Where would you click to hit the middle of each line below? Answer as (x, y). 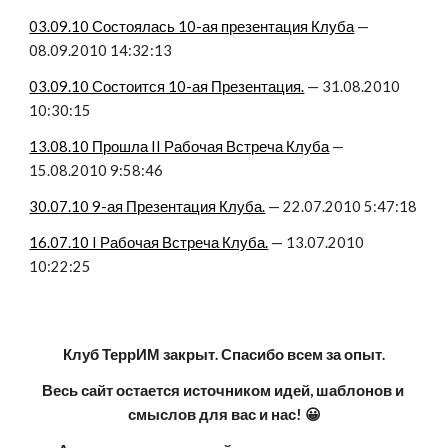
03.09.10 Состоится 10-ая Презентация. (167, 86)
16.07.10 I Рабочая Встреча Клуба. (149, 242)
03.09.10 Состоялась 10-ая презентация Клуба (192, 26)
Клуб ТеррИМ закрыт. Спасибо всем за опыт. (224, 354)
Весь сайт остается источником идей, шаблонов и (222, 390)
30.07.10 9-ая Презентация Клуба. (147, 206)
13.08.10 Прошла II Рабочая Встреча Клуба (179, 146)
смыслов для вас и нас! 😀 (224, 414)
